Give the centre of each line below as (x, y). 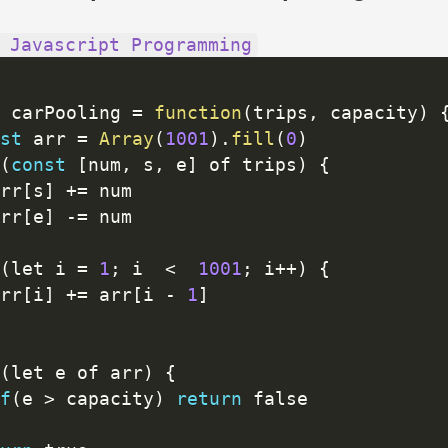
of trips (247, 165)
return (208, 399)
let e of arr (76, 373)
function (197, 113)
